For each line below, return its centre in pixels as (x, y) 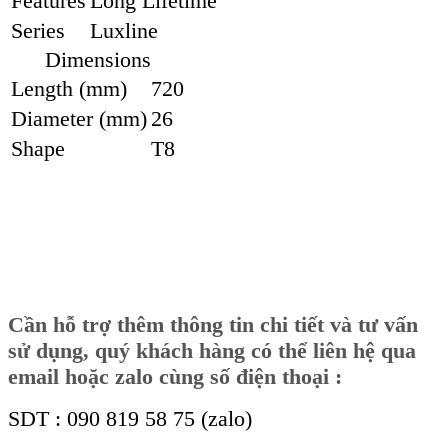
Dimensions (97, 60)
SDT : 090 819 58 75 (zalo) (130, 419)
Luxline (124, 31)
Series (38, 31)
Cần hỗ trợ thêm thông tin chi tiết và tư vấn (213, 325)
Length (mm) (69, 89)
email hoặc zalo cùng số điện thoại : (175, 377)
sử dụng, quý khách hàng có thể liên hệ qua (212, 351)
